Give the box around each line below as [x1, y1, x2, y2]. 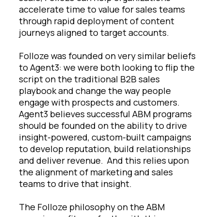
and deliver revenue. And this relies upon [19, 154, 189, 166]
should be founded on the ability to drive [19, 119, 187, 131]
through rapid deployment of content [19, 15, 174, 27]
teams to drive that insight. [19, 177, 132, 189]
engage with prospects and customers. [19, 96, 180, 108]
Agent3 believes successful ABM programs [19, 108, 192, 120]
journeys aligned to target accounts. [19, 26, 171, 38]
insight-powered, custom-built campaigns [19, 131, 191, 143]
